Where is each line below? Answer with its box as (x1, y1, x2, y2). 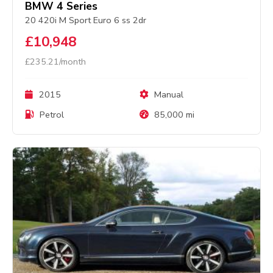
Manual (152, 88, 183, 101)
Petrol (37, 108, 64, 121)
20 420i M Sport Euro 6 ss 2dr (25, 13, 146, 26)
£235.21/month (25, 55, 86, 68)
